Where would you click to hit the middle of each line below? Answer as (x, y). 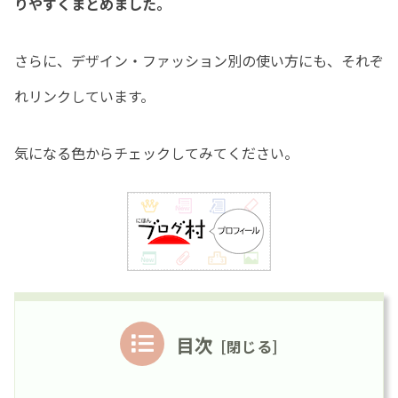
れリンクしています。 (84, 96)
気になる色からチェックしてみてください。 (156, 152)
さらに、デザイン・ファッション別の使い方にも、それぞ (199, 60)
